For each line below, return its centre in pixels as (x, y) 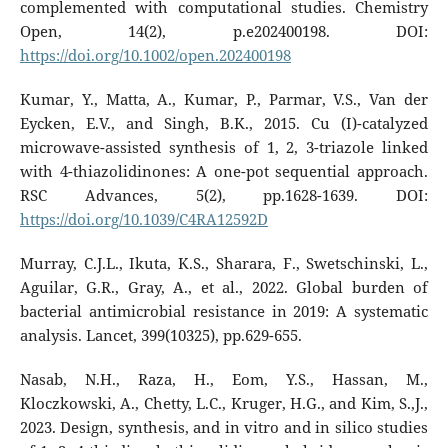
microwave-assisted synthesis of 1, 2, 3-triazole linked (224, 147)
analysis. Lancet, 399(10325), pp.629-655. (160, 335)
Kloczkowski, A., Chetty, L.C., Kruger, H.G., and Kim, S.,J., (224, 403)
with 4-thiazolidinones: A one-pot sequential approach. (224, 171)
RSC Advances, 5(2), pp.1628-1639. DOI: (224, 195)
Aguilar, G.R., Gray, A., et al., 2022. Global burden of (224, 287)
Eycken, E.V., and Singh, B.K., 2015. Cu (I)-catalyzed (224, 123)
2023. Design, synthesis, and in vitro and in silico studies (224, 427)
